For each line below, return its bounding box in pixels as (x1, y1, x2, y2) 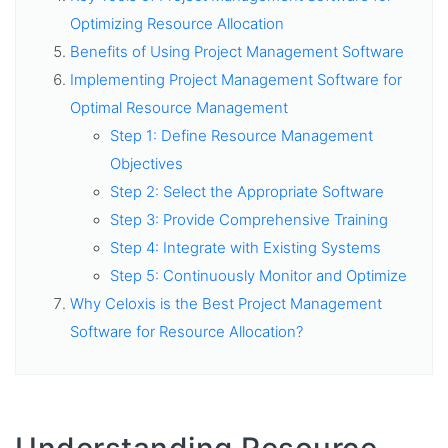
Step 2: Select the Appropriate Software (110, 182, 385, 201)
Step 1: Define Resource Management (110, 126, 374, 145)
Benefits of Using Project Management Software (70, 42, 405, 61)
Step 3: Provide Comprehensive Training (110, 210, 389, 229)
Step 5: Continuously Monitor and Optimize (110, 266, 408, 285)
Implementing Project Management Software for (70, 70, 403, 89)
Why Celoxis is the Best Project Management (70, 294, 383, 313)
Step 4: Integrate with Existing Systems (110, 238, 382, 257)
